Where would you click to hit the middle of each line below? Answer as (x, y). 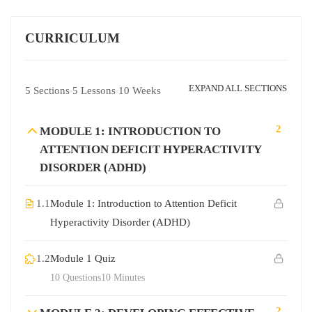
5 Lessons (94, 91)
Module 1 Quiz (83, 258)
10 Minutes (123, 278)
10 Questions (76, 278)
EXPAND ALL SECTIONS (238, 88)
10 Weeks (140, 91)
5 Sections (47, 91)
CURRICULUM (72, 38)
